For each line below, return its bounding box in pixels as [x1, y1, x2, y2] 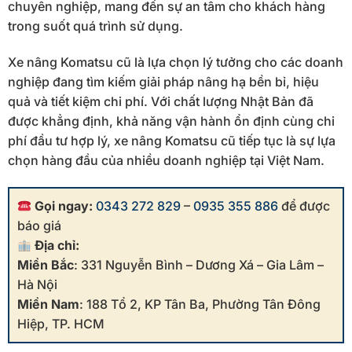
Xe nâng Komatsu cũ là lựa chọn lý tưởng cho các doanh [8, 54, 343, 71]
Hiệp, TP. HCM [17, 315, 104, 332]
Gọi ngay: [35, 197, 93, 214]
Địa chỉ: [35, 236, 80, 253]
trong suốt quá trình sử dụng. [8, 18, 183, 35]
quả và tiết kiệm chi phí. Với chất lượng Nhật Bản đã [8, 93, 313, 110]
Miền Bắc [17, 256, 74, 273]
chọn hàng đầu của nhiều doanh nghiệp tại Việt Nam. [8, 152, 324, 169]
